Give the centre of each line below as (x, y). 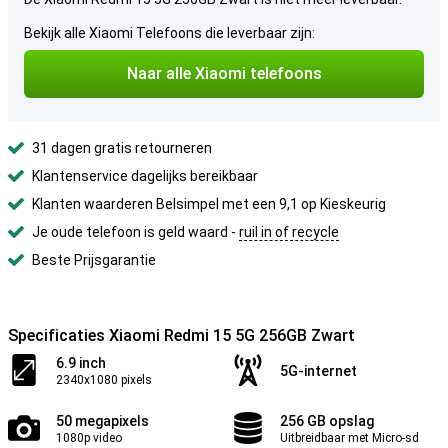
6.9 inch (81, 363)
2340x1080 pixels (104, 380)
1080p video (89, 438)
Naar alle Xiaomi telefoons (224, 73)
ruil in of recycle (289, 232)
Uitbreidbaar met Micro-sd (349, 438)
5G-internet (318, 371)
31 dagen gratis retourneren (122, 148)
